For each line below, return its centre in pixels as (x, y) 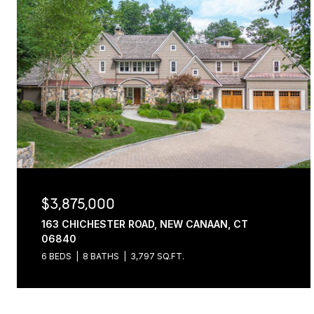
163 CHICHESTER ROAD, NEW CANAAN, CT (145, 224)
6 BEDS (56, 256)
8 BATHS (101, 256)
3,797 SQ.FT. (157, 256)
